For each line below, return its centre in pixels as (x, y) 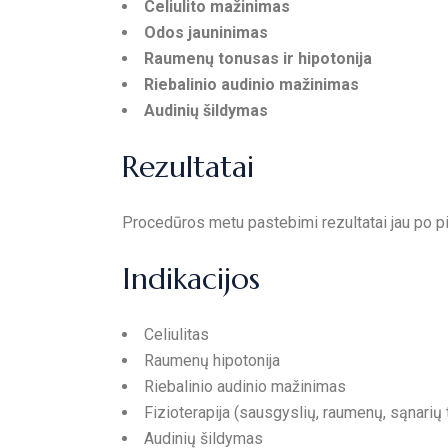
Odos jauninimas (206, 32)
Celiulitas (176, 334)
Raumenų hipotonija (212, 360)
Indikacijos (191, 278)
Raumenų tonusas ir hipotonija (258, 58)
